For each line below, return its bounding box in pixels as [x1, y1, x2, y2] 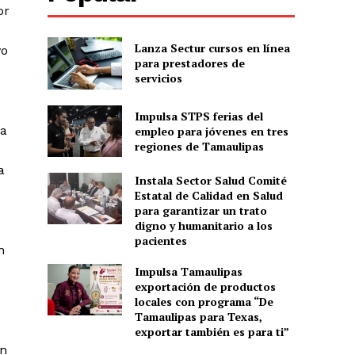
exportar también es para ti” [134, 323, 289, 339]
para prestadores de [134, 55, 245, 71]
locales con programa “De [134, 293, 273, 309]
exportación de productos [134, 278, 276, 294]
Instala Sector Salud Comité [134, 172, 287, 188]
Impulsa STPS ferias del [134, 108, 263, 124]
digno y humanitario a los [134, 217, 273, 233]
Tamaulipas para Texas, [134, 308, 262, 324]
